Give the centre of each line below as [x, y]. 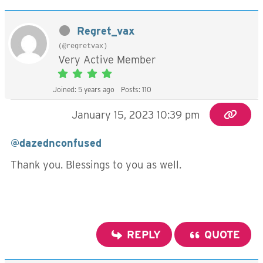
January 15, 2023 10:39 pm [136, 115]
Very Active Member [107, 60]
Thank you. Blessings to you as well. [97, 165]
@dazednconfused [56, 143]
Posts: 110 [136, 90]
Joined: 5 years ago [84, 90]
